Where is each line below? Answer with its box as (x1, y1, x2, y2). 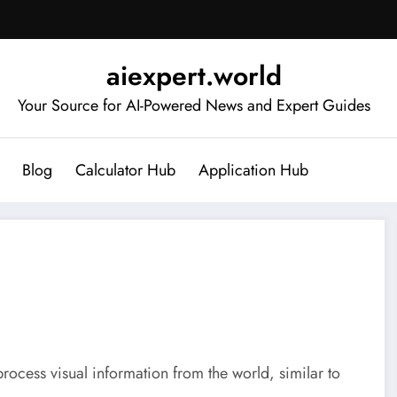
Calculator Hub (74, 158, 175, 182)
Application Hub (198, 158, 308, 182)
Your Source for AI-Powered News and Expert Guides (18, 93, 370, 117)
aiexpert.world (106, 56, 282, 95)
